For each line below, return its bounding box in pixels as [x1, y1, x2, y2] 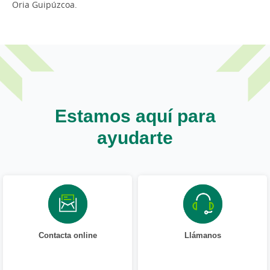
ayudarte [97, 125, 173, 150]
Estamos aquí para [54, 103, 216, 128]
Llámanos [184, 230, 221, 241]
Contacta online [38, 230, 97, 241]
